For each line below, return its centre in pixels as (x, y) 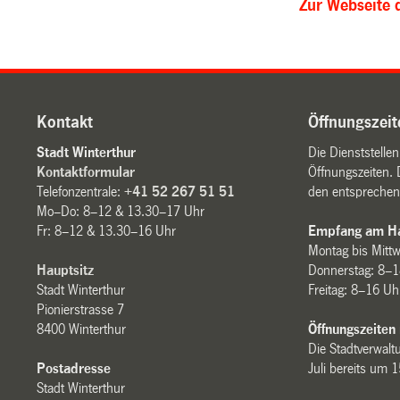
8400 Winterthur (82, 329)
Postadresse (74, 368)
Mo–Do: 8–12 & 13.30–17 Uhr (121, 211)
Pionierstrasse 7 (81, 309)
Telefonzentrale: (81, 191)
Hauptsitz (66, 270)
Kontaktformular (86, 171)
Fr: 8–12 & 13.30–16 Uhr (107, 230)
